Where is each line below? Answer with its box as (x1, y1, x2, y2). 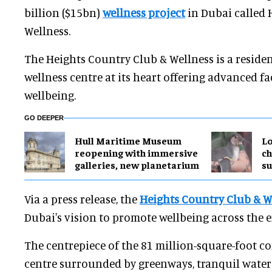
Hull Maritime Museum (75, 134, 182, 146)
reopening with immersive (75, 146, 198, 158)
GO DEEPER (24, 114, 64, 122)
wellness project (103, 5, 185, 20)
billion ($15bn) (24, 5, 103, 20)
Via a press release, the (24, 192, 140, 206)
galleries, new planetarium (75, 158, 199, 171)
